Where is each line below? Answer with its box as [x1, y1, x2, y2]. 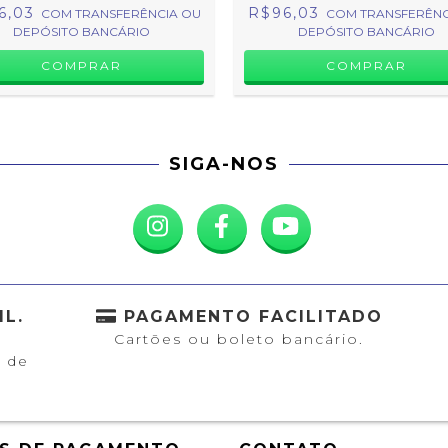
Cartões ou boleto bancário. [114, 330, 364, 348]
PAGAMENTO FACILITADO [123, 307, 383, 326]
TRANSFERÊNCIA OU [74, 6, 201, 21]
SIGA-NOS [169, 153, 279, 175]
